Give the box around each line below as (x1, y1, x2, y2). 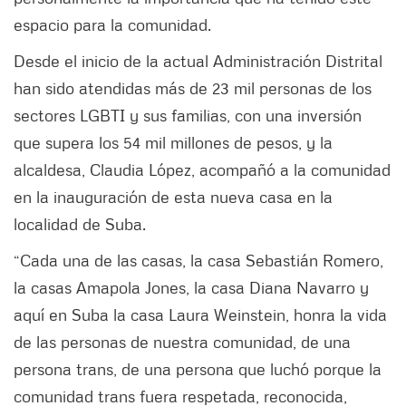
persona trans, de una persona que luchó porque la (14, 358, 382, 379)
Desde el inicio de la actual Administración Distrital (14, 50, 382, 71)
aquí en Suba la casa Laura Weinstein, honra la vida (14, 304, 387, 324)
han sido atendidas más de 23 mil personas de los (14, 77, 372, 98)
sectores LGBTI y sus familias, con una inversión (14, 104, 362, 125)
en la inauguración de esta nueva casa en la (14, 186, 333, 207)
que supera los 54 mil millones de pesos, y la (14, 131, 333, 152)
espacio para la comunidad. (14, 14, 216, 34)
